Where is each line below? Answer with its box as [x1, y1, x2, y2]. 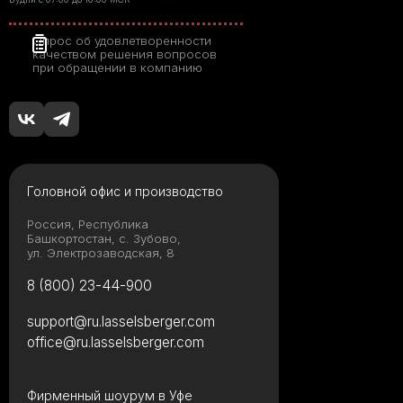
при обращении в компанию [32, 59, 202, 75]
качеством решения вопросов [32, 46, 217, 61]
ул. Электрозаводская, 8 [27, 245, 175, 260]
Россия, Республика [27, 216, 148, 231]
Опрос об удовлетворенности [32, 32, 211, 48]
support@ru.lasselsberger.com [27, 312, 215, 330]
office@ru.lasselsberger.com [27, 333, 204, 351]
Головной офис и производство [27, 183, 223, 199]
